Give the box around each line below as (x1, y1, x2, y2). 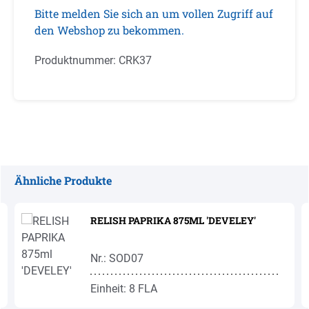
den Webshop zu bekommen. (34, 23, 184, 37)
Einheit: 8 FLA (90, 282, 157, 295)
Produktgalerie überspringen (14, 190, 150, 203)
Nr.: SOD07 (90, 252, 143, 265)
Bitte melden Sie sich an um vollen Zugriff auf (34, 6, 273, 21)
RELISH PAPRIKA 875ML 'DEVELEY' (90, 214, 256, 227)
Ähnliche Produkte (14, 173, 112, 188)
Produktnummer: (34, 54, 119, 67)
